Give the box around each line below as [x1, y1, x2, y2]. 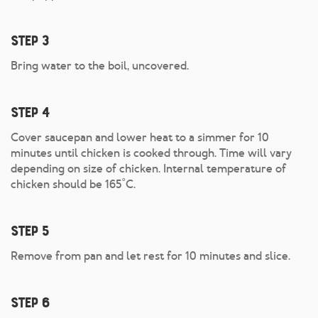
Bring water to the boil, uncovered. [11, 58, 189, 74]
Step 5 [11, 222, 48, 240]
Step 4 [11, 104, 49, 121]
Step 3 [11, 32, 48, 50]
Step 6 [11, 294, 49, 312]
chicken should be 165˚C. [11, 177, 136, 192]
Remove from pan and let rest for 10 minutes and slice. [11, 248, 290, 264]
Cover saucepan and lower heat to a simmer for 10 [11, 130, 269, 146]
